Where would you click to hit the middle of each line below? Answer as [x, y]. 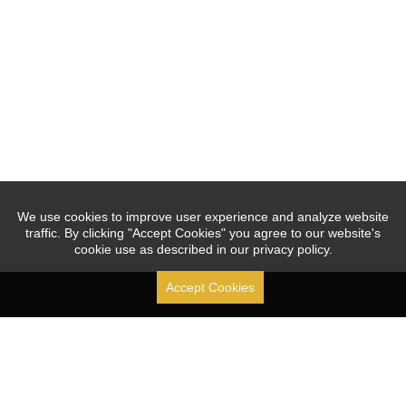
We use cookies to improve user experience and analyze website [203, 217]
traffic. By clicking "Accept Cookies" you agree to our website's [203, 233]
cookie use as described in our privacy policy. [203, 249]
